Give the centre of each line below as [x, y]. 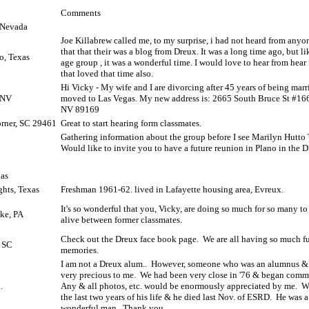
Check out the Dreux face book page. [130, 239]
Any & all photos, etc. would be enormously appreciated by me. [179, 286]
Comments [81, 13]
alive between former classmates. [121, 220]
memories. [80, 250]
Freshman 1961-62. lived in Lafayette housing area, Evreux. [172, 189]
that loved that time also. [107, 73]
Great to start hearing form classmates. [131, 123]
